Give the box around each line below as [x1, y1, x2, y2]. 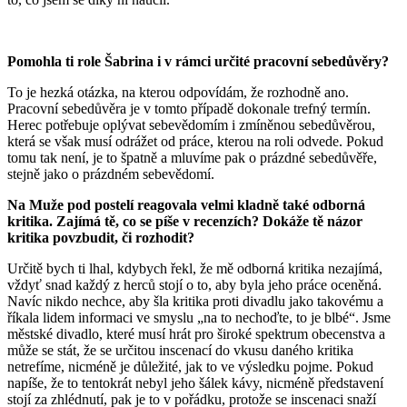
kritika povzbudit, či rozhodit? [7, 229, 194, 245]
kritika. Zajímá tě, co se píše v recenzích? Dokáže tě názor [7, 213, 362, 229]
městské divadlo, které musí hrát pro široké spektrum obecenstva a [7, 325, 385, 342]
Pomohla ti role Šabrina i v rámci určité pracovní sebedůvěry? [7, 53, 389, 69]
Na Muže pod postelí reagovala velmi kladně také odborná [7, 196, 365, 213]
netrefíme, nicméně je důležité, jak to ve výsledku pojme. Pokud [7, 358, 373, 374]
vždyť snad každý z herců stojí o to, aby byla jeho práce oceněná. [7, 276, 382, 293]
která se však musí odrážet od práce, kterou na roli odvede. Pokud [7, 133, 383, 149]
